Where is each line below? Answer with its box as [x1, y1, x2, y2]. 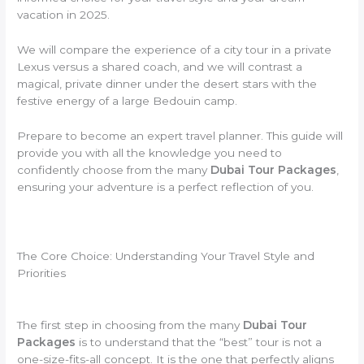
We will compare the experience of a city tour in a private [17, 42, 332, 56]
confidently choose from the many [17, 162, 211, 176]
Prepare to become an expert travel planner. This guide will [17, 128, 344, 142]
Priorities [17, 266, 67, 280]
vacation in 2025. [17, 7, 110, 21]
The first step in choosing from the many [17, 318, 244, 332]
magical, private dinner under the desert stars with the [17, 76, 318, 90]
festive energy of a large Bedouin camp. [17, 93, 238, 107]
